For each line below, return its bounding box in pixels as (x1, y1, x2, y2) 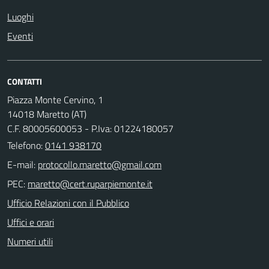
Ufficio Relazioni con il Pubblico (7, 195, 129, 210)
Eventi (7, 28, 33, 43)
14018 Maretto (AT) (7, 106, 86, 121)
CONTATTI (7, 74, 42, 88)
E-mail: (7, 157, 35, 172)
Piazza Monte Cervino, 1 (7, 92, 103, 107)
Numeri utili (7, 234, 53, 249)
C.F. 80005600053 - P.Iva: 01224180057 (7, 121, 174, 136)
